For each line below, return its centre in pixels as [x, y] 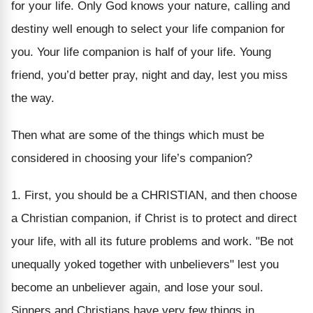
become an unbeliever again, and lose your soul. [137, 287]
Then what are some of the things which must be [138, 135]
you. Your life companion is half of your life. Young [141, 52]
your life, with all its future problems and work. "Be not [152, 241]
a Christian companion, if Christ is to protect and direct [154, 218]
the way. [33, 98]
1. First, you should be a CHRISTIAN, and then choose [154, 195]
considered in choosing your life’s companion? [132, 158]
